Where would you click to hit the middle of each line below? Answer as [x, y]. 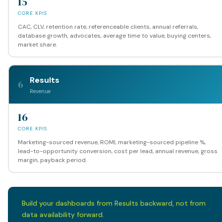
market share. [37, 44]
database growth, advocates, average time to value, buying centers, [114, 35]
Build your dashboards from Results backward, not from [114, 203]
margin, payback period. [52, 160]
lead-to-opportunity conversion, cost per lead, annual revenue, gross [117, 151]
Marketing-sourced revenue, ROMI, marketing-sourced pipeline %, [111, 142]
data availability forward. [63, 215]
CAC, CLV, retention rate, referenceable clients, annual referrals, [108, 27]
